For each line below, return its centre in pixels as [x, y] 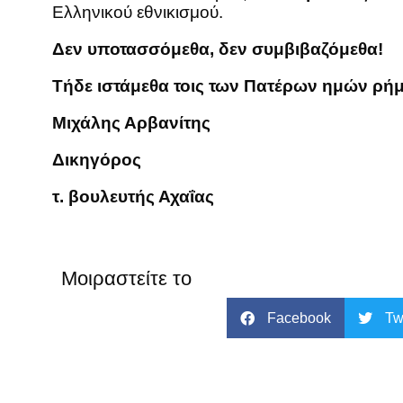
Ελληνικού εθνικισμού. [138, 13]
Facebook [300, 318]
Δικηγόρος [97, 160]
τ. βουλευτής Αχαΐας [133, 197]
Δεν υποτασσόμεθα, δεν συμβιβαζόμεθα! [218, 49]
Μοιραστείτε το [126, 279]
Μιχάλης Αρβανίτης [131, 123]
